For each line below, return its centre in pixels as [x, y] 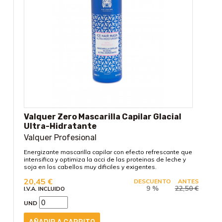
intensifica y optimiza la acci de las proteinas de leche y [105, 160]
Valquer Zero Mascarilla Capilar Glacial [102, 117]
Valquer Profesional [60, 138]
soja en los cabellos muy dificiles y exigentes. [90, 167]
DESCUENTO [152, 181]
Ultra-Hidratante [60, 126]
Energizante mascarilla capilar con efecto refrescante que [108, 152]
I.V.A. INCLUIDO [44, 189]
